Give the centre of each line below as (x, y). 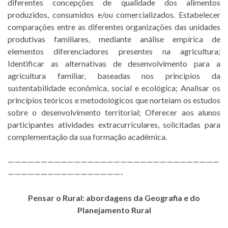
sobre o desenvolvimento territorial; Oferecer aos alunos (114, 112)
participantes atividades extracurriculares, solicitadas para (114, 124)
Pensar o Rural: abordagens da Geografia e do (114, 197)
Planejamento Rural (114, 210)
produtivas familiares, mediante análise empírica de (114, 39)
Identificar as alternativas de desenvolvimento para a (114, 63)
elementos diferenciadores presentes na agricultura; (114, 51)
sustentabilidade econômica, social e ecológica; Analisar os (114, 88)
